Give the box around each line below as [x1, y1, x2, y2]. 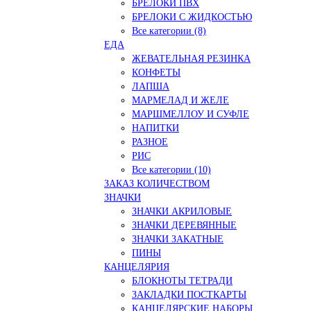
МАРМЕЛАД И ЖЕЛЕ [132, 94, 229, 106]
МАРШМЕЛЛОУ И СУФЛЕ [132, 108, 249, 119]
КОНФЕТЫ [132, 67, 180, 78]
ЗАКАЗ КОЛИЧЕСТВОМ [104, 178, 210, 189]
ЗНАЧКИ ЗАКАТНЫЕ [132, 233, 224, 244]
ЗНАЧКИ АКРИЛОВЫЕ [132, 205, 232, 217]
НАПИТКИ [132, 122, 179, 133]
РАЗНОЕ [132, 136, 168, 147]
